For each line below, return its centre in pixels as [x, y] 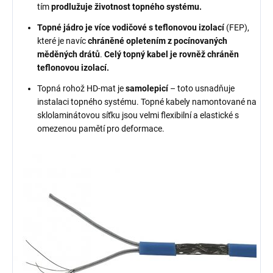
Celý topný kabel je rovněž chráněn [172, 54]
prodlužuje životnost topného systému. [128, 6]
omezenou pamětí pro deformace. [101, 128]
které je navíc [62, 41]
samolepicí [147, 88]
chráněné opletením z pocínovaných [158, 41]
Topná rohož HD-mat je [80, 88]
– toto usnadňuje [202, 88]
